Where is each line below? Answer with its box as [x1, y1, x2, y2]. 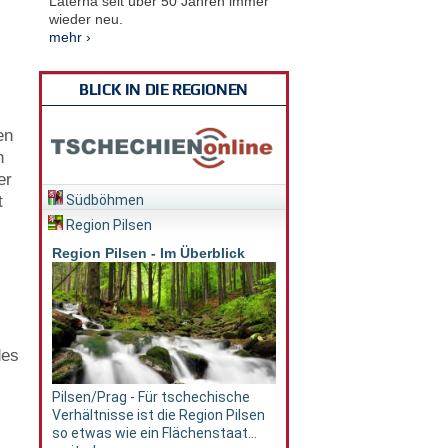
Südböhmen [62, 192, 144, 209]
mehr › [48, 28, 91, 45]
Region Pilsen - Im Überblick [51, 245, 245, 262]
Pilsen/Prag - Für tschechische [51, 389, 250, 406]
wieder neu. [48, 10, 123, 27]
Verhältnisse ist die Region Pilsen [51, 407, 265, 424]
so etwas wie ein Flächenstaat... [51, 425, 257, 442]
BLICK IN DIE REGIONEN [79, 80, 248, 98]
